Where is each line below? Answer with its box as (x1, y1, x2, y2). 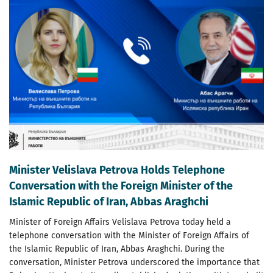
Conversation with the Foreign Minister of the (9, 179, 233, 193)
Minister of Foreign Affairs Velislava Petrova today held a (9, 216, 231, 227)
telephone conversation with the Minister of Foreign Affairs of (9, 230, 249, 241)
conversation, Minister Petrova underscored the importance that (9, 257, 260, 268)
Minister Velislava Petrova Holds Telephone (9, 163, 225, 177)
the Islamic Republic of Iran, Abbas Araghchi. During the (9, 243, 225, 254)
